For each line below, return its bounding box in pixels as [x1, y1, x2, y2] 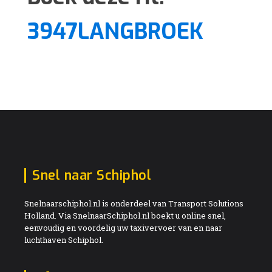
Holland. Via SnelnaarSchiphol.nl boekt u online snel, [24, 209, 226, 221]
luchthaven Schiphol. [24, 234, 103, 245]
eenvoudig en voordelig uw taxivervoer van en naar [24, 222, 222, 233]
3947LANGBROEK [27, 16, 203, 46]
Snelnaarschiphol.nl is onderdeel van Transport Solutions [24, 197, 243, 209]
